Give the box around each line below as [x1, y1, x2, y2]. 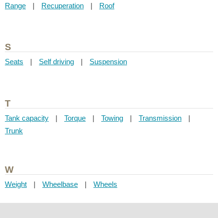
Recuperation [41, 1, 84, 10]
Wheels [93, 180, 117, 188]
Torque [64, 113, 86, 122]
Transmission [139, 113, 182, 122]
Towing [101, 113, 123, 122]
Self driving [39, 57, 74, 66]
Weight [5, 180, 27, 188]
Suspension [90, 57, 127, 66]
